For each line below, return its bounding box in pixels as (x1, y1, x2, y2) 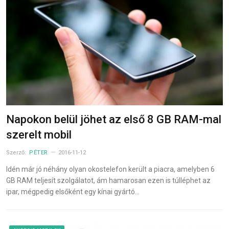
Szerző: (6, 149, 28, 156)
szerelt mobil (6, 128, 72, 142)
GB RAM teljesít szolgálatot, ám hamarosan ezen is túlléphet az (6, 176, 211, 185)
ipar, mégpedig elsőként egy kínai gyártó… (6, 188, 140, 196)
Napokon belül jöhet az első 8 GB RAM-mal (6, 113, 221, 126)
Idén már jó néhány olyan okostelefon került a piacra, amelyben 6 (6, 165, 215, 174)
